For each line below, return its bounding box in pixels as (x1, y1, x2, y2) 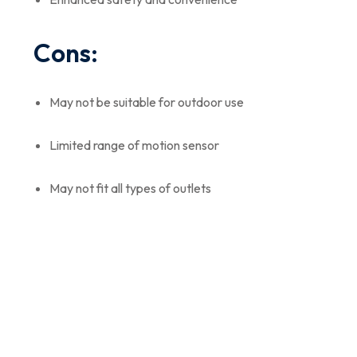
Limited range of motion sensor (49, 136, 219, 153)
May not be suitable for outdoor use (49, 93, 244, 110)
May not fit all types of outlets (49, 179, 211, 196)
